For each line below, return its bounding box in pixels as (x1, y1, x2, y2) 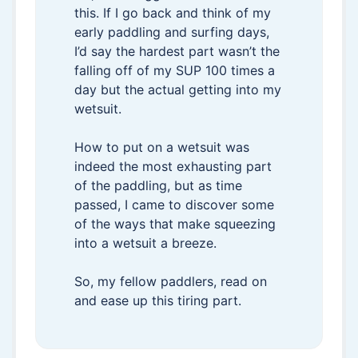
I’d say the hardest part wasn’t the (74, 43, 280, 59)
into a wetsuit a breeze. (74, 235, 217, 251)
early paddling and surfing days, (74, 24, 269, 40)
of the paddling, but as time (74, 177, 242, 193)
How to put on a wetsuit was (74, 139, 249, 155)
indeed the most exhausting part (74, 158, 272, 174)
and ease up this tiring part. (74, 292, 241, 308)
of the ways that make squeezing (74, 216, 276, 232)
